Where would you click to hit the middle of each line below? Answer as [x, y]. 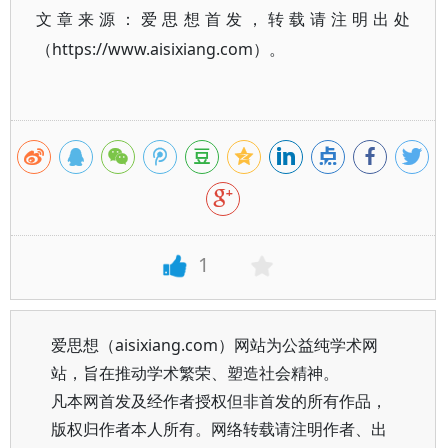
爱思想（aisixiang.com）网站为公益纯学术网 [214, 345]
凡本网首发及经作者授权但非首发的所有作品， [219, 401]
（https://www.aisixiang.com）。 [160, 49]
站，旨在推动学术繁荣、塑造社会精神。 [195, 373]
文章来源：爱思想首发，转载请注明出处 [223, 19]
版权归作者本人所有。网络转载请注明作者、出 [219, 429]
